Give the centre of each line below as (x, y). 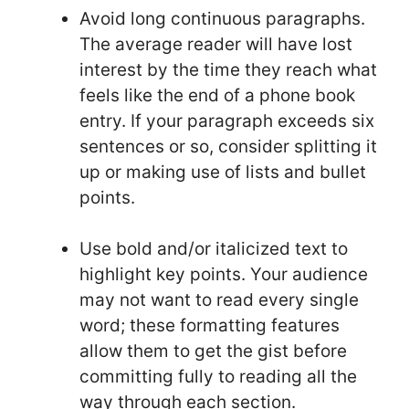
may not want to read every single (219, 300)
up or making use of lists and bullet (223, 172)
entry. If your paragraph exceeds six (227, 121)
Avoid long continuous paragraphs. (222, 18)
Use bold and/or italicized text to (214, 249)
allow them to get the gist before (213, 351)
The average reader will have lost (216, 44)
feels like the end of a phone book (217, 95)
